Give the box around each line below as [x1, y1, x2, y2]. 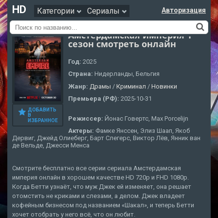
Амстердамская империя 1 [68, 29, 192, 41]
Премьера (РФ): [68, 95, 121, 103]
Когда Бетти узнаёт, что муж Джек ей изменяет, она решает [12, 183, 191, 191]
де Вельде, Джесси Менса [12, 141, 90, 149]
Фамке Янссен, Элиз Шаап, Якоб [95, 127, 190, 134]
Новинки [151, 82, 177, 90]
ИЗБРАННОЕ [28, 118, 58, 124]
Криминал [116, 82, 146, 90]
